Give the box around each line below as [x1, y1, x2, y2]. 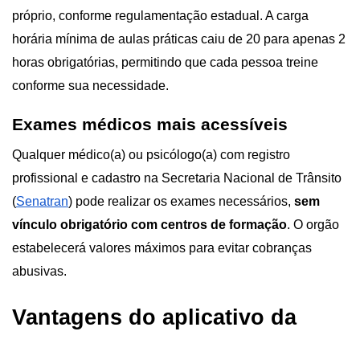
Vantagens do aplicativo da [12, 305, 297, 330]
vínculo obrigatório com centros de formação [12, 218, 287, 232]
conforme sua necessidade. [12, 79, 169, 93]
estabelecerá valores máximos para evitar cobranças [12, 241, 312, 256]
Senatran [16, 194, 68, 209]
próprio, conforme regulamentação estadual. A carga [12, 9, 309, 23]
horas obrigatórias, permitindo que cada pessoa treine [12, 55, 318, 70]
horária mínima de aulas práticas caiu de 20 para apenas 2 [12, 32, 346, 47]
